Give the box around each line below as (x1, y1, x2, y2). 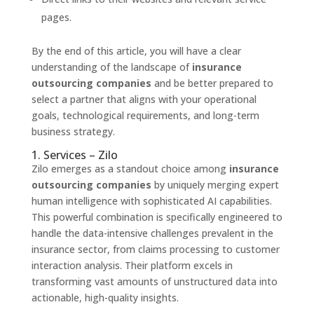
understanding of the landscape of (31, 60, 192, 74)
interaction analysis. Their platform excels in (31, 259, 233, 273)
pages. (41, 11, 71, 25)
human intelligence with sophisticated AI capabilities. (31, 194, 272, 208)
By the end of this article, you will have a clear (31, 44, 241, 58)
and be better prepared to (151, 76, 273, 90)
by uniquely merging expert (151, 178, 279, 192)
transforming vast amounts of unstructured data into (31, 275, 278, 289)
